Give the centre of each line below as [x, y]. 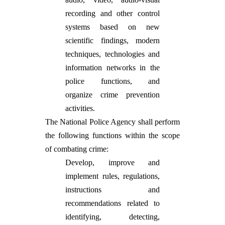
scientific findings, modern [113, 40]
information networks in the [113, 68]
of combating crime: [77, 149]
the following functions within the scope [113, 135]
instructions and [113, 190]
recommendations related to [113, 203]
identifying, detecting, [113, 217]
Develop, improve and [113, 162]
